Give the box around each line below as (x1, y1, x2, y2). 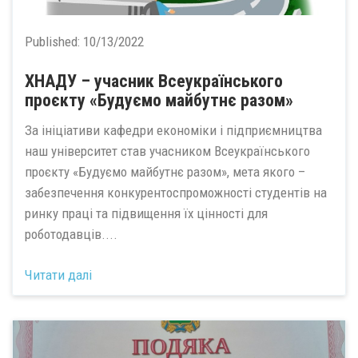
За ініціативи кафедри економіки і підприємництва (25, 122, 322, 138)
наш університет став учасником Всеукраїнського (25, 143, 310, 159)
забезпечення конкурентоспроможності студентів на (25, 185, 327, 201)
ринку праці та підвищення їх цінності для (25, 205, 268, 221)
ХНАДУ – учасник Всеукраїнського (25, 70, 283, 91)
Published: (25, 33, 83, 50)
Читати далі (25, 266, 92, 283)
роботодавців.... (25, 226, 117, 242)
